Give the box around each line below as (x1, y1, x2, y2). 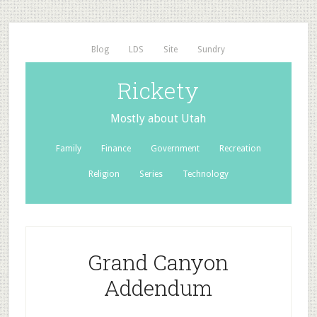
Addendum (104, 274, 213, 301)
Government (150, 144, 200, 154)
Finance (100, 144, 131, 154)
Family (55, 144, 81, 154)
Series (139, 169, 163, 179)
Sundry (197, 45, 226, 54)
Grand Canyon (88, 248, 229, 276)
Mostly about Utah (110, 112, 207, 125)
